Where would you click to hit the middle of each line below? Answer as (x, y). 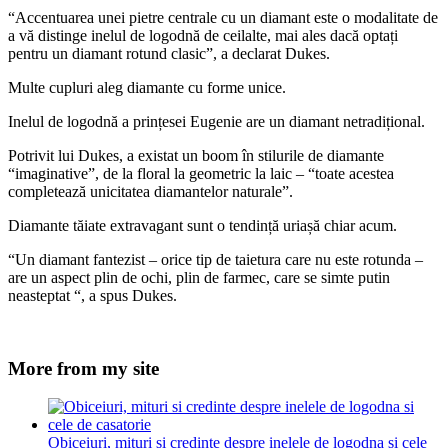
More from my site (83, 368)
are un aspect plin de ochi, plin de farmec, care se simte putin (199, 277)
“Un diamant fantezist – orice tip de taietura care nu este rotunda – (215, 259)
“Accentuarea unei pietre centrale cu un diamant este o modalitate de (223, 17)
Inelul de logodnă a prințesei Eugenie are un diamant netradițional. (216, 121)
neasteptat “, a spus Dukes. (92, 295)
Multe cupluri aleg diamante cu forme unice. (147, 87)
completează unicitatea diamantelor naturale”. (150, 191)
